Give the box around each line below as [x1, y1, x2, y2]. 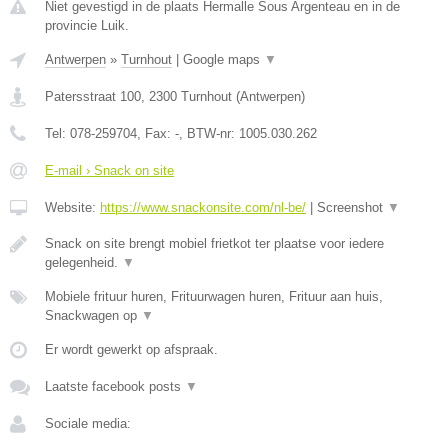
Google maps [183, 51, 264, 67]
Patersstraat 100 [45, 88, 141, 104]
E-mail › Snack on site [45, 162, 174, 178]
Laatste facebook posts [45, 378, 185, 394]
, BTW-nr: [179, 125, 239, 141]
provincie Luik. [45, 17, 129, 33]
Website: [45, 199, 100, 215]
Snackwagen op [45, 307, 141, 323]
